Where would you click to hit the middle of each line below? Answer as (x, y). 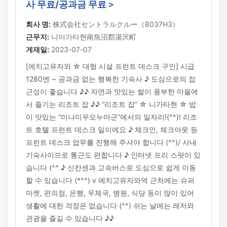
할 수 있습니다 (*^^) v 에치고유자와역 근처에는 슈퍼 (110, 180)
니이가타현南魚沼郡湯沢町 (93, 37)
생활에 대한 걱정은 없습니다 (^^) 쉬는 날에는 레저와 (110, 205)
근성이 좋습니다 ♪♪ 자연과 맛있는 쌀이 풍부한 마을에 (112, 91)
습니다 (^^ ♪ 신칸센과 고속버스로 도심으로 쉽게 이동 (111, 167)
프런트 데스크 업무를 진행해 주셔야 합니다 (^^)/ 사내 (111, 142)
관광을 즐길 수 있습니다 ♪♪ (70, 218)
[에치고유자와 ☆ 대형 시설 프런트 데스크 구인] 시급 (110, 66)
